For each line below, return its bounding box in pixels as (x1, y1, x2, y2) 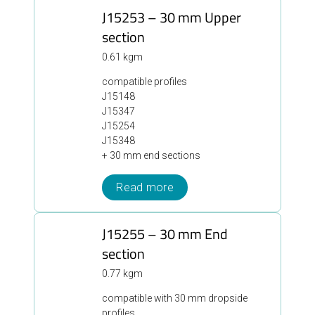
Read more (116, 180, 174, 194)
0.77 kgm (102, 268, 143, 280)
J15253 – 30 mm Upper (102, 6, 241, 28)
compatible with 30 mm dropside (102, 292, 247, 304)
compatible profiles (102, 75, 187, 87)
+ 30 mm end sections (102, 149, 200, 161)
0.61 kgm (102, 51, 143, 63)
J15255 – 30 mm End (102, 223, 228, 245)
